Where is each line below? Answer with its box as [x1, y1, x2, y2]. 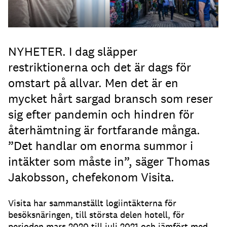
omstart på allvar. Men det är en [8, 75, 178, 91]
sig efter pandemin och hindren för [8, 106, 194, 123]
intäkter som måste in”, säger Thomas [8, 154, 210, 170]
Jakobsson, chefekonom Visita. [8, 169, 174, 185]
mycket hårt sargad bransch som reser [8, 91, 213, 107]
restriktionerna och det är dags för [8, 59, 191, 75]
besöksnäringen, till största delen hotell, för [8, 209, 184, 221]
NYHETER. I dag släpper [8, 44, 137, 60]
